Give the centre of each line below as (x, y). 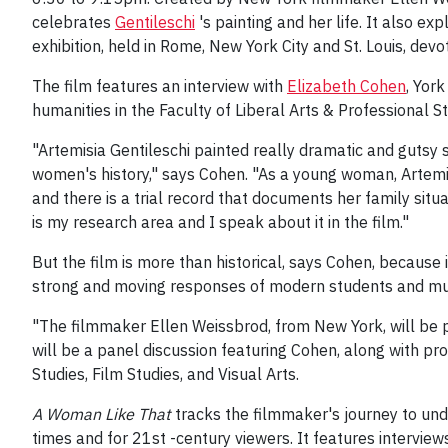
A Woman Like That (101, 414)
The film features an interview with (159, 86)
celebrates (73, 22)
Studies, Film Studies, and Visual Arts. (165, 374)
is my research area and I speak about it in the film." (220, 222)
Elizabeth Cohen (346, 86)
